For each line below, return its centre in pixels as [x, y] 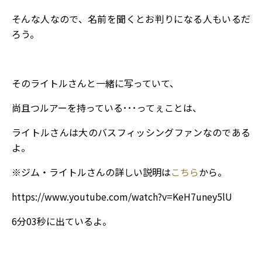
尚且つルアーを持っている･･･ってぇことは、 [107, 107]
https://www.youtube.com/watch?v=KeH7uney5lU [122, 196]
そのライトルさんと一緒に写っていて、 [95, 83]
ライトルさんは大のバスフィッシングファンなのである [131, 132]
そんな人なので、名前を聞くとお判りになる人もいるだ [131, 18]
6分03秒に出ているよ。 [62, 221]
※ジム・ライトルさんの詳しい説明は [91, 172]
